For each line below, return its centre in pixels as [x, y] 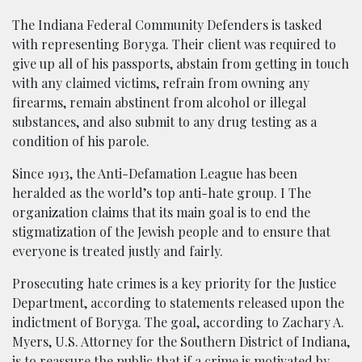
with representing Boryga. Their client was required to [174, 44]
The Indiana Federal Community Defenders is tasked [167, 24]
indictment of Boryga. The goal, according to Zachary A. [178, 322]
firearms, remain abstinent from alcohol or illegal [159, 102]
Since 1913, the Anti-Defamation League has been [155, 173]
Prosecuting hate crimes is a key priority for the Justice [174, 283]
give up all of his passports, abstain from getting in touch [181, 63]
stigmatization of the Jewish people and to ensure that [171, 231]
